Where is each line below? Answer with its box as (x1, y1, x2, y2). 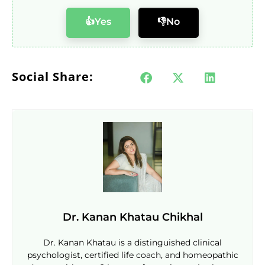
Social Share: (12, 68, 93, 85)
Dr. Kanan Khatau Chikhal (62, 210, 203, 224)
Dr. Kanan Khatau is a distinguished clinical (43, 237, 222, 248)
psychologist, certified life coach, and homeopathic (27, 249, 238, 260)
